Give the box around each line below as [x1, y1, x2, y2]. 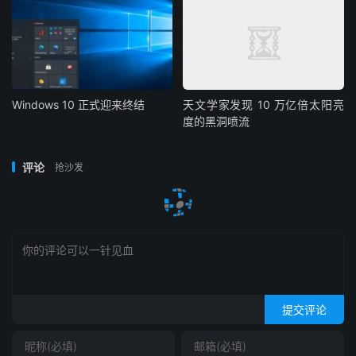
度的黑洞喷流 [183, 114, 250, 128]
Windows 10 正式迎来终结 [12, 97, 145, 111]
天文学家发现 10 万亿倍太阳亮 [183, 97, 344, 111]
